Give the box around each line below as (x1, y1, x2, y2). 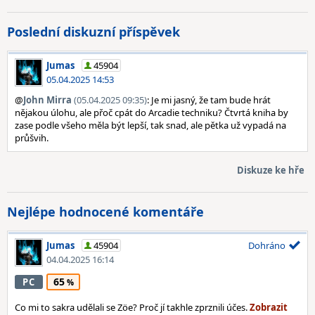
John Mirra (23, 94, 72, 106)
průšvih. (15, 131, 49, 144)
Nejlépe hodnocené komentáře (7, 203, 204, 220)
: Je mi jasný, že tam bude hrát (147, 94, 271, 106)
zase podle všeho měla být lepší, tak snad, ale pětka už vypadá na (15, 119, 286, 131)
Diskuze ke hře (237, 164, 304, 176)
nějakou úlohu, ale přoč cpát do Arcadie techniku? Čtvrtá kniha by (15, 106, 288, 119)
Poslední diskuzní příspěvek (7, 23, 180, 40)
